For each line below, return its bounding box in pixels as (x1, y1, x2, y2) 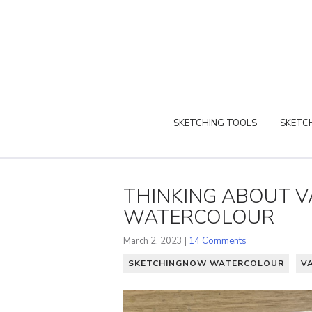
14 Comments (189, 234, 247, 247)
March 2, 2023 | (123, 234, 189, 247)
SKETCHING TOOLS (173, 116, 257, 130)
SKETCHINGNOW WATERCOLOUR (128, 257, 284, 269)
